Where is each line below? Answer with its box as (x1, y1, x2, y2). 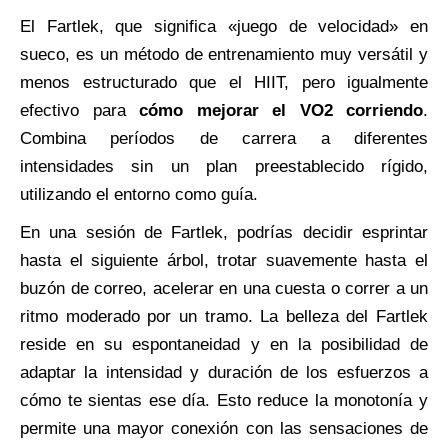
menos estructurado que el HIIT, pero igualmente (20, 72, 428, 92)
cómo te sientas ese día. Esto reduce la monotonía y (20, 390, 428, 410)
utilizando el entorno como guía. (20, 184, 258, 204)
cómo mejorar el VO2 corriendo (139, 100, 423, 120)
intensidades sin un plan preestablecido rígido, (20, 156, 428, 176)
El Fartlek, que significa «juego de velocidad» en (20, 16, 428, 36)
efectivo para (20, 100, 139, 120)
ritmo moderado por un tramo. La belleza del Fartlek (20, 306, 428, 326)
